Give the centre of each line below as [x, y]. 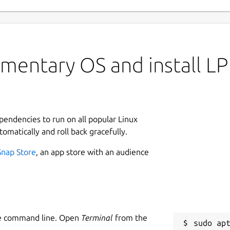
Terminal [97, 217]
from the [130, 217]
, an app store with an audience [92, 152]
